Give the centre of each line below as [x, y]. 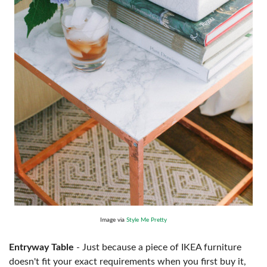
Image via [113, 220]
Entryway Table [41, 247]
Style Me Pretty [147, 220]
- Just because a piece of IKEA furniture [158, 247]
